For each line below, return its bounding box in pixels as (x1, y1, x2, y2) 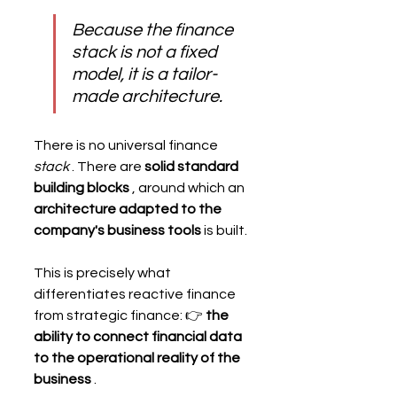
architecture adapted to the (34, 201, 224, 216)
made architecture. (72, 87, 222, 105)
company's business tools (34, 222, 201, 237)
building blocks (34, 180, 129, 195)
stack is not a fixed (72, 43, 221, 61)
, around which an (129, 180, 247, 195)
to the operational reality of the (34, 350, 243, 365)
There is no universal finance (34, 137, 221, 152)
